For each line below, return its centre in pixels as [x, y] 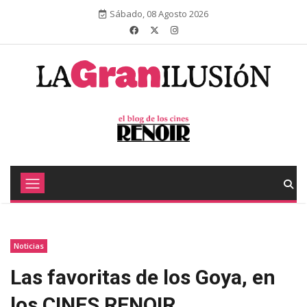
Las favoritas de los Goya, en [143, 277]
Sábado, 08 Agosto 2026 [159, 14]
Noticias [29, 246]
